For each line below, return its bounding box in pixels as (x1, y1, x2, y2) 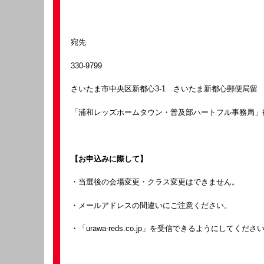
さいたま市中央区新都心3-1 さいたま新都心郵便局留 (71, 84, 258, 93)
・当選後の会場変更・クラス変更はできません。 (71, 177, 239, 186)
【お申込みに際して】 (71, 154, 147, 163)
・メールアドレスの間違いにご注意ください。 (71, 200, 232, 210)
